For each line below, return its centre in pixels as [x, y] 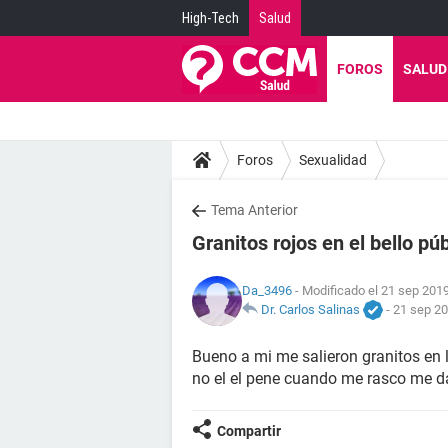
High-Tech [210, 18]
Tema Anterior [254, 210]
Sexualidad [333, 159]
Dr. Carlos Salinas [310, 309]
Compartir [249, 431]
